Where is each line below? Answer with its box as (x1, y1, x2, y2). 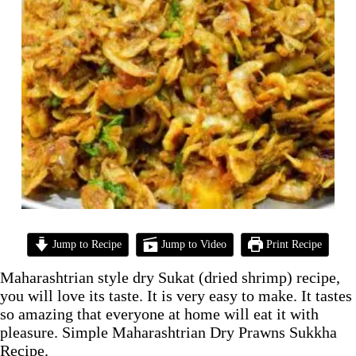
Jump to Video (157, 238, 226, 251)
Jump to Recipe (49, 238, 122, 251)
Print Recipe (262, 238, 322, 251)
